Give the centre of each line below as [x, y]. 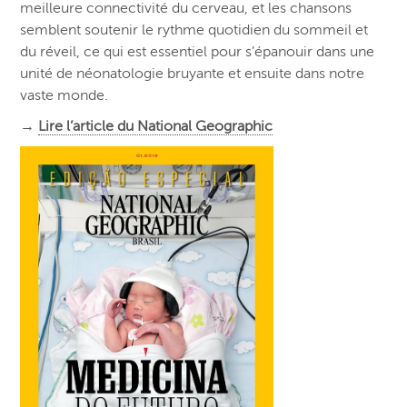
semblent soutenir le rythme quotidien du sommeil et [194, 30]
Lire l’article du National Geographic [156, 126]
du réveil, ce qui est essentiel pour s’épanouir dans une [198, 51]
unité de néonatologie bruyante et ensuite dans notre [193, 73]
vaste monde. [65, 95]
